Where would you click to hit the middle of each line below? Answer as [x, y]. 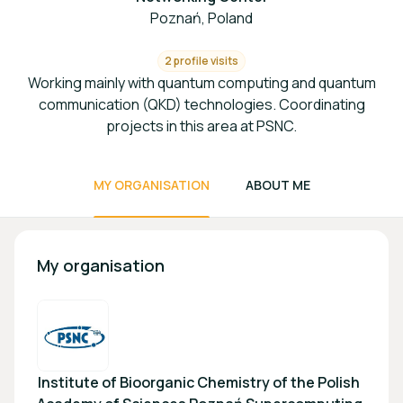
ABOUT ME [278, 185]
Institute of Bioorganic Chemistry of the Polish [199, 382]
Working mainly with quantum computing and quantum [201, 83]
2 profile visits [201, 61]
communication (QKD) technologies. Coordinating [201, 104]
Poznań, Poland [201, 18]
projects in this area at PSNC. [201, 126]
